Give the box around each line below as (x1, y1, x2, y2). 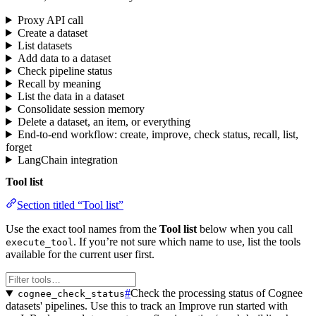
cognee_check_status (17, 288, 125, 300)
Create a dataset (17, 26, 87, 39)
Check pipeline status (17, 64, 112, 77)
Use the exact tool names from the (6, 223, 159, 236)
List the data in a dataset (17, 90, 124, 102)
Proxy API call (17, 13, 83, 26)
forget (6, 140, 32, 153)
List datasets (17, 39, 72, 51)
